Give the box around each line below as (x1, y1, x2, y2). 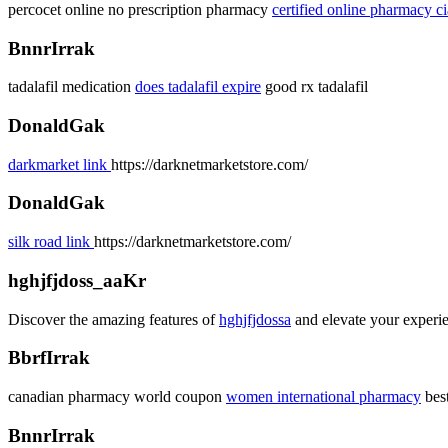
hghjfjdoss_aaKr (8, 269, 146, 291)
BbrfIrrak (8, 347, 90, 369)
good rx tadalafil (261, 78, 368, 96)
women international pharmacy (226, 388, 421, 405)
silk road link (8, 233, 94, 251)
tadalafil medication (8, 78, 135, 96)
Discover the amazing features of (8, 310, 219, 328)
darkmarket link (8, 155, 111, 173)
